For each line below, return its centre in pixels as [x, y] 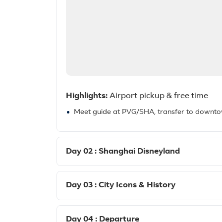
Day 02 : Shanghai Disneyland [123, 151]
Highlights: [87, 96]
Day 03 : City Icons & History [121, 186]
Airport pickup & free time [158, 96]
